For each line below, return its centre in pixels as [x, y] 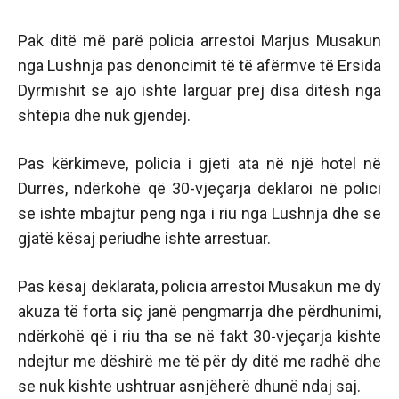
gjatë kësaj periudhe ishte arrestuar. [144, 238]
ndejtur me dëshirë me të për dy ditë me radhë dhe [199, 361]
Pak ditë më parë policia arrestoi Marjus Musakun [199, 41]
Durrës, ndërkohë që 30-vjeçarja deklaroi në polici [199, 188]
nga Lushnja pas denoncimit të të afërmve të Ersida [199, 65]
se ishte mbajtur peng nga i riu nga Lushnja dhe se [199, 213]
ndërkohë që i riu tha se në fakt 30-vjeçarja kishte [199, 336]
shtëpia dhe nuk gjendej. [104, 115]
